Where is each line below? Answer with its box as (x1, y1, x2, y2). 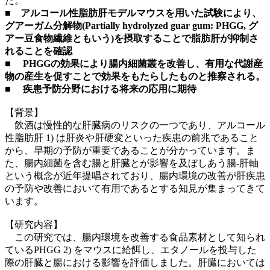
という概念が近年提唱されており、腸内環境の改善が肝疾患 (5, 170, 265, 181)
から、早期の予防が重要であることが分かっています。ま (5, 145, 256, 155)
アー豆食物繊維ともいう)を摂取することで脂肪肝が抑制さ (5, 33, 259, 43)
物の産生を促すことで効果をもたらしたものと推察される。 (5, 71, 265, 81)
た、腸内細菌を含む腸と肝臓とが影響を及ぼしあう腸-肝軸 (5, 157, 259, 168)
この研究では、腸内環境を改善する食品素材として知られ (5, 231, 265, 242)
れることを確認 (5, 45, 72, 56)
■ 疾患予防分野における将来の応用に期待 (5, 83, 196, 94)
